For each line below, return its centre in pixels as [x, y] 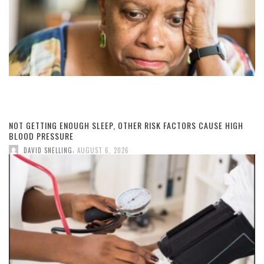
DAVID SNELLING [48, 150]
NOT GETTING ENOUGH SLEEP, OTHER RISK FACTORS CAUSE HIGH [126, 125]
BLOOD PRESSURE [41, 136]
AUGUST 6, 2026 [103, 150]
